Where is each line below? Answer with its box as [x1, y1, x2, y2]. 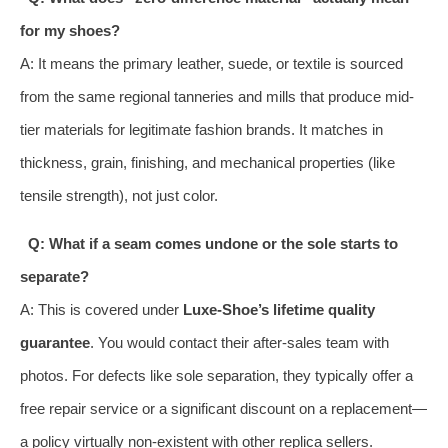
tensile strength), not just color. [20, 186, 218, 204]
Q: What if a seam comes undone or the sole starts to [27, 234, 398, 252]
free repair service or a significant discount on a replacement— [20, 399, 427, 417]
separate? [20, 267, 89, 285]
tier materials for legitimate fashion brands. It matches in [20, 120, 383, 138]
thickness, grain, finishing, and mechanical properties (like [20, 153, 395, 171]
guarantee [20, 333, 90, 351]
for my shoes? [20, 21, 120, 39]
